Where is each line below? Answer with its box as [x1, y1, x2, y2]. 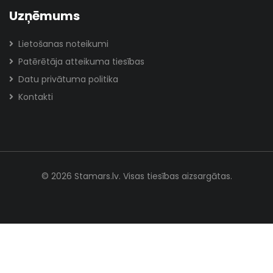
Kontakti [18, 91, 53, 103]
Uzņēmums [9, 7, 80, 24]
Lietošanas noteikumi [18, 38, 108, 50]
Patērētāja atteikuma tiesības [18, 55, 144, 68]
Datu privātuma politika [18, 73, 118, 85]
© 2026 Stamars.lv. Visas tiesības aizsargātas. [41, 170, 232, 182]
